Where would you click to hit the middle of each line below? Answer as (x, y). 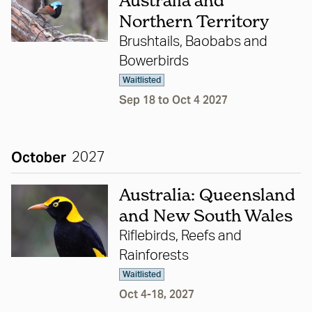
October (39, 158)
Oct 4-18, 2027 (156, 295)
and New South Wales (205, 216)
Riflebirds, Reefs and (180, 236)
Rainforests (154, 256)
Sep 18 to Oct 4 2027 (173, 100)
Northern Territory (194, 22)
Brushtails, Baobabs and (193, 42)
